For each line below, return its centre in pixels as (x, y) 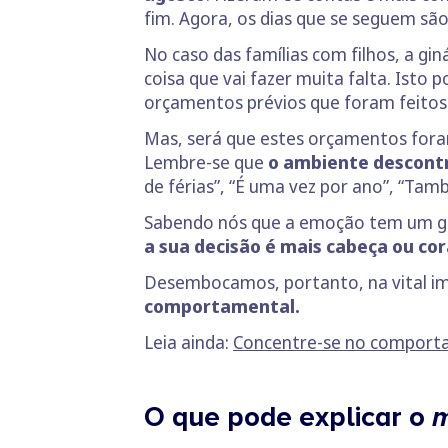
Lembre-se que (206, 162)
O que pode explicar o (288, 417)
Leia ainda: (188, 342)
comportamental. (226, 306)
